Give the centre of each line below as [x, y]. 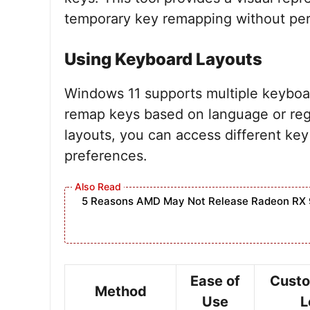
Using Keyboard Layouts [163, 59]
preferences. [106, 156]
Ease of [215, 281]
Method [120, 291]
